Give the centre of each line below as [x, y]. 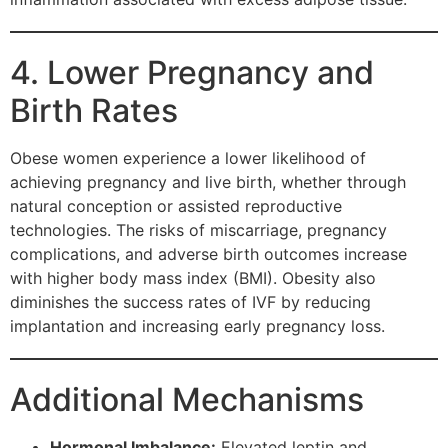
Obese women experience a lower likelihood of [188, 158]
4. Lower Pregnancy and [192, 73]
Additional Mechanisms [187, 400]
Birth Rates [94, 111]
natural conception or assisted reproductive [176, 206]
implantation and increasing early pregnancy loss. [197, 326]
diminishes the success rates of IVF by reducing [190, 302]
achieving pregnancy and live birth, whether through [208, 182]
